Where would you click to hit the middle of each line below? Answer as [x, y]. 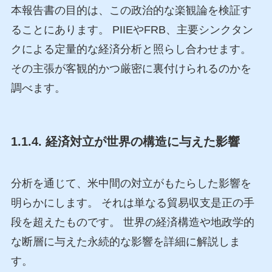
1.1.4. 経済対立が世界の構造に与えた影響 [125, 141]
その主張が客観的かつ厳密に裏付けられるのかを [131, 68]
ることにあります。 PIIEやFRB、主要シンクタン [132, 29]
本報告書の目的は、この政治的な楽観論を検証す [131, 10]
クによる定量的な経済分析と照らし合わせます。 [131, 49]
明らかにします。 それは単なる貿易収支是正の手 [132, 203]
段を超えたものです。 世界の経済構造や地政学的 [132, 223]
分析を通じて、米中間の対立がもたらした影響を [131, 184]
